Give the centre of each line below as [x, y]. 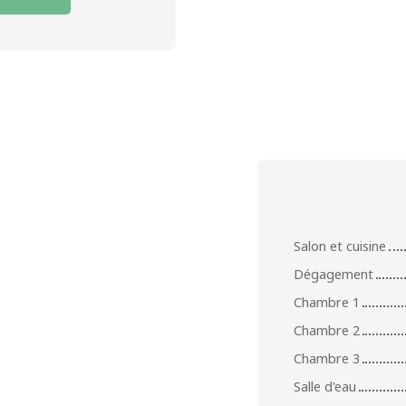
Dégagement [333, 274]
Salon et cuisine [340, 246]
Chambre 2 [327, 330]
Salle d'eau [325, 386]
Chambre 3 [327, 358]
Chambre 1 [327, 302]
